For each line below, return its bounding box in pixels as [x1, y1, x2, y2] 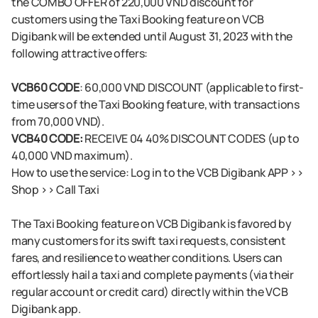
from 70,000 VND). [11, 114, 104, 129]
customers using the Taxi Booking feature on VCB [11, 11, 264, 27]
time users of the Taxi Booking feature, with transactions [11, 97, 300, 112]
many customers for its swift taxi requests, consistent [11, 233, 286, 248]
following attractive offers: [11, 45, 148, 61]
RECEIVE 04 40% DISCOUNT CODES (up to [82, 131, 300, 146]
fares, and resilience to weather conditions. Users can [11, 250, 283, 265]
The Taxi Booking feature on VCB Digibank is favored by [11, 216, 292, 231]
